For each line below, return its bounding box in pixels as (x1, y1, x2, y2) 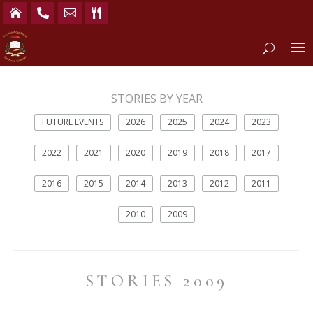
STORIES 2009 (85, 271, 228, 291)
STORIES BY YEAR (110, 91, 203, 106)
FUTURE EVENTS (42, 116, 103, 128)
